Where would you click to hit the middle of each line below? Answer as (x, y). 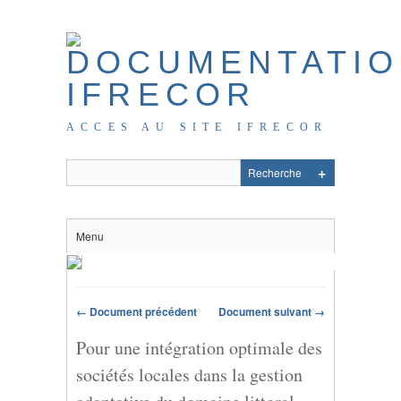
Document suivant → (272, 311)
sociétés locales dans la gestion (189, 374)
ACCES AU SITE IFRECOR (197, 127)
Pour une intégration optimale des (199, 347)
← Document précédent (137, 311)
